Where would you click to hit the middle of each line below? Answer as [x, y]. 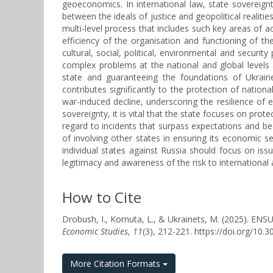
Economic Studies [95, 231]
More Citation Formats [116, 264]
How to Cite [102, 197]
